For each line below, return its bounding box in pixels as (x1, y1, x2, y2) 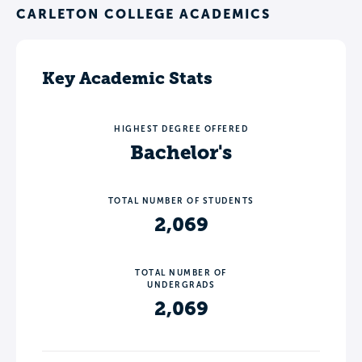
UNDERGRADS (147, 280, 215, 289)
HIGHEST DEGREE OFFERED (114, 124, 248, 133)
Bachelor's (130, 141, 232, 164)
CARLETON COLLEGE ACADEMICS (16, 6, 271, 21)
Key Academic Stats (42, 67, 213, 88)
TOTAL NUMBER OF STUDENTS (107, 196, 255, 205)
